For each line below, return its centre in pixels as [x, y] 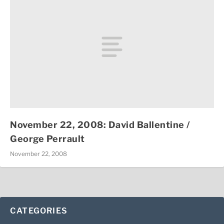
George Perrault [47, 138]
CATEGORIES [39, 210]
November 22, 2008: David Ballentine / [100, 124]
